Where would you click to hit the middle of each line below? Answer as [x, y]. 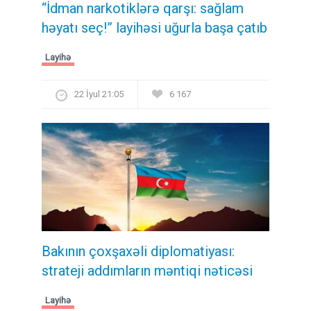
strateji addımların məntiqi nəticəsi [147, 271]
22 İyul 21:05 [99, 94]
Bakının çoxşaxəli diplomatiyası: [138, 252]
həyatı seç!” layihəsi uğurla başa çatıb [154, 27]
